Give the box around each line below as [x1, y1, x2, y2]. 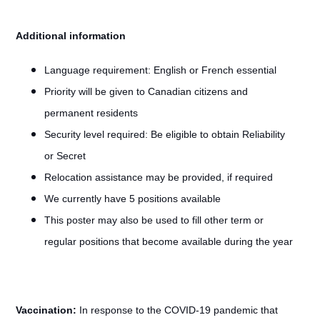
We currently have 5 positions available [44, 193, 221, 204]
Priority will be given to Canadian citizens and [44, 86, 248, 97]
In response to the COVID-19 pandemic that [79, 304, 278, 316]
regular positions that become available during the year [44, 236, 293, 247]
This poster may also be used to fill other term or [44, 214, 264, 226]
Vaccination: [15, 304, 79, 316]
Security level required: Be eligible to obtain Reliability [44, 129, 285, 140]
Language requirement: [44, 64, 154, 76]
